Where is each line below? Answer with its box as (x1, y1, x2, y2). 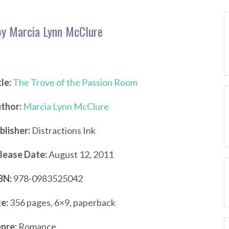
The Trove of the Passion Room (13, 77, 138, 88)
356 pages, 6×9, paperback (8, 197, 116, 208)
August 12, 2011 (47, 149, 113, 160)
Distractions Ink (30, 125, 96, 136)
